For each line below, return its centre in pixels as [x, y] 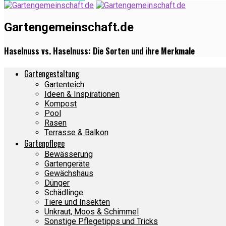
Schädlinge [64, 193]
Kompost [61, 104]
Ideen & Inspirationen [82, 94]
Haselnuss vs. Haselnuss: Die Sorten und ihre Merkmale [99, 51]
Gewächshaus [69, 174]
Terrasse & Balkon [76, 133]
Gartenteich [64, 85]
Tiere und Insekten [77, 202]
